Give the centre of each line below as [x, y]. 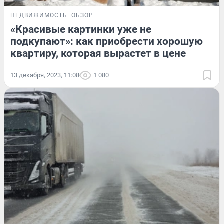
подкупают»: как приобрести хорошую [107, 41]
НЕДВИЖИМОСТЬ [39, 15]
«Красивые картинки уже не [81, 29]
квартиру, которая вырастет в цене [98, 53]
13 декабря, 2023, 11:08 [45, 75]
